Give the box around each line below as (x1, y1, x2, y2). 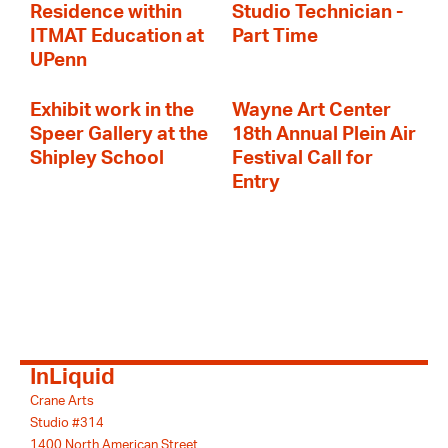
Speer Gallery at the (30, 125, 208, 144)
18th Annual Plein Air (232, 125, 416, 144)
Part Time (232, 27, 318, 46)
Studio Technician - (232, 3, 403, 22)
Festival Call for (232, 149, 373, 168)
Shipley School (30, 149, 164, 168)
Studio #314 (30, 417, 104, 429)
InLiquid (30, 366, 115, 388)
